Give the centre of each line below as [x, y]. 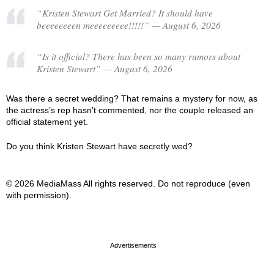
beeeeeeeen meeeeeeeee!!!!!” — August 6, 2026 [129, 25]
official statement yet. [47, 122]
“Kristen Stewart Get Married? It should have [125, 13]
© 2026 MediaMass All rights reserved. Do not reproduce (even [128, 184]
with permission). [39, 195]
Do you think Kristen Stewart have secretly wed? [99, 146]
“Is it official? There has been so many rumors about [139, 56]
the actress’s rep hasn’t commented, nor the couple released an [130, 110]
